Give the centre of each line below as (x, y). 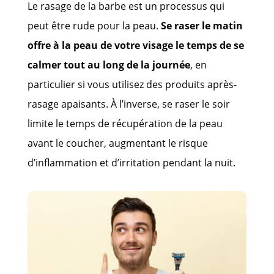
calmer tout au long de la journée (109, 65)
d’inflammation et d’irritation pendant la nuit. (131, 162)
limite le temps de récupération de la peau (125, 123)
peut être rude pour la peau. (94, 25)
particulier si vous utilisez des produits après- (132, 84)
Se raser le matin (202, 25)
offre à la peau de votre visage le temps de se (135, 45)
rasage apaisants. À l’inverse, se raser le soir (128, 104)
